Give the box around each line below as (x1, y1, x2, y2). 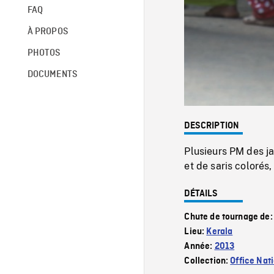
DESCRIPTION (184, 120, 240, 131)
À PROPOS (27, 26, 68, 37)
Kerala (206, 226, 233, 237)
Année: (184, 241, 215, 251)
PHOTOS (27, 48, 61, 58)
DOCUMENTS (27, 69, 78, 80)
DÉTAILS (184, 188, 218, 199)
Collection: (184, 256, 231, 266)
